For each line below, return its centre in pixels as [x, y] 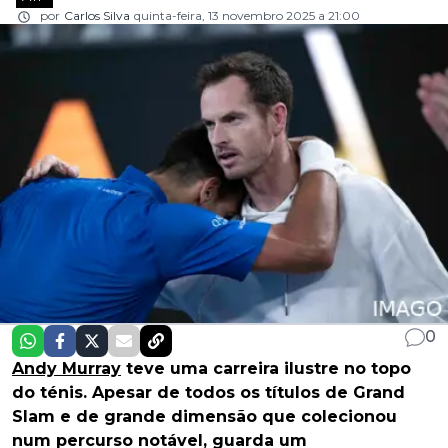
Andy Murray [66, 369]
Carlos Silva [97, 16]
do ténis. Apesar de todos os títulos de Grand [208, 393]
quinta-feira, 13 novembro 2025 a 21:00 [247, 16]
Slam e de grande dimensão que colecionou [204, 417]
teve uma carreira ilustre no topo [266, 369]
